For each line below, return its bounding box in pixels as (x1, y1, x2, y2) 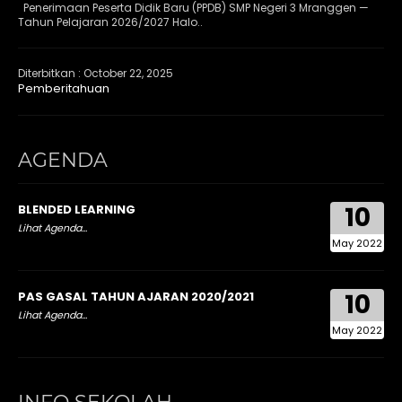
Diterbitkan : (18, 65, 83, 81)
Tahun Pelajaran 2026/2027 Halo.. (18, 13, 203, 30)
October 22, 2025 (83, 65, 173, 81)
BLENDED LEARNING (18, 200, 135, 218)
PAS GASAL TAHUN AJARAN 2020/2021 (18, 287, 254, 305)
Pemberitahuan (18, 79, 109, 97)
